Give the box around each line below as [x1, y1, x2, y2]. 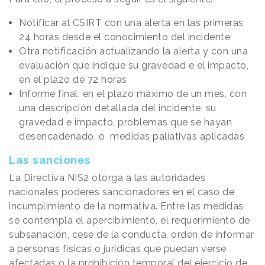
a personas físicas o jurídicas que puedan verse [9, 243, 227, 254]
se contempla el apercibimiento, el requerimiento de [9, 214, 250, 226]
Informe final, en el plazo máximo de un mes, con [19, 88, 247, 99]
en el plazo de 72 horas [19, 73, 127, 85]
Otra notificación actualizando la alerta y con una [19, 45, 248, 57]
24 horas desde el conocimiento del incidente [19, 31, 230, 43]
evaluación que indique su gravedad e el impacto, [19, 59, 248, 71]
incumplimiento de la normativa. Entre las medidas [9, 200, 244, 212]
